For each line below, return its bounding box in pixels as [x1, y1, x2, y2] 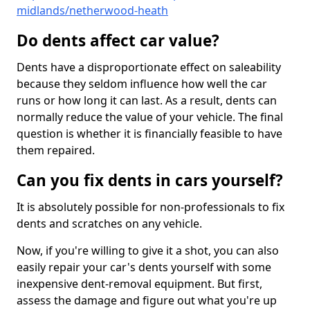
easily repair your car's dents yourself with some [17, 259, 271, 275]
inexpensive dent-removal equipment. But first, [17, 276, 262, 292]
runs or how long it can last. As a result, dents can [17, 93, 277, 109]
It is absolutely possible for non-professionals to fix [17, 199, 284, 215]
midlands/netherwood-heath [17, 3, 168, 19]
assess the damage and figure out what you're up [17, 293, 277, 309]
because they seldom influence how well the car [17, 76, 267, 92]
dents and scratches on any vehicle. [17, 216, 205, 232]
